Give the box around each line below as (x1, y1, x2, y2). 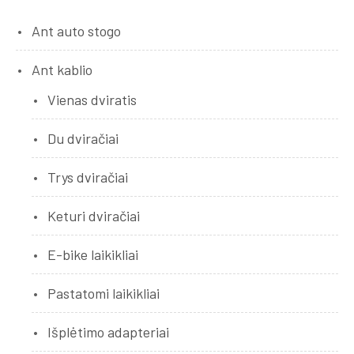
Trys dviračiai (47, 168, 128, 186)
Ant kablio (32, 61, 92, 79)
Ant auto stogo (32, 22, 121, 40)
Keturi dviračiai (47, 207, 140, 225)
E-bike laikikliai (47, 246, 138, 264)
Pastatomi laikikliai (47, 284, 160, 303)
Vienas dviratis (47, 91, 137, 109)
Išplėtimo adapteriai (47, 323, 169, 341)
